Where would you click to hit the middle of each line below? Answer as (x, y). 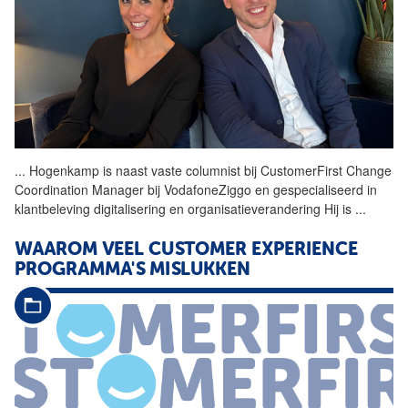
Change (367, 171)
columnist (213, 171)
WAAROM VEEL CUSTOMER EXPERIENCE (186, 251)
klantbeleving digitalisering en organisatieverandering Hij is (185, 209)
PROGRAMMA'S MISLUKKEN (133, 271)
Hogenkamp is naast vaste (106, 171)
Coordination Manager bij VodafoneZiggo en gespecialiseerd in (196, 190)
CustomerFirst (301, 171)
